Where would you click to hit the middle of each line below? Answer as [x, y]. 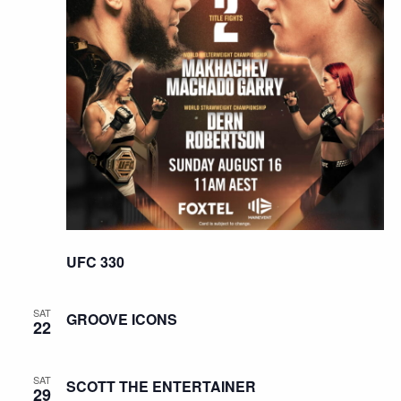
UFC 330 [95, 262]
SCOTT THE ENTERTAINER [161, 387]
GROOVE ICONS [121, 320]
